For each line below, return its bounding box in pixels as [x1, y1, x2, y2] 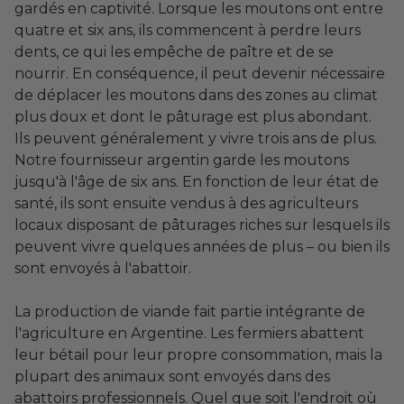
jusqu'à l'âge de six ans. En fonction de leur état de [14, 173, 379, 191]
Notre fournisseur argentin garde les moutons [14, 151, 349, 170]
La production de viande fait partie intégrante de [14, 303, 365, 321]
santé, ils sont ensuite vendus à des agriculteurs [14, 195, 358, 213]
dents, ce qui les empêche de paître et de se [14, 43, 334, 61]
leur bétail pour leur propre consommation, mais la [14, 346, 382, 364]
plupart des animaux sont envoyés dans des [14, 368, 330, 386]
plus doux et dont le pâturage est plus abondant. [14, 108, 372, 126]
